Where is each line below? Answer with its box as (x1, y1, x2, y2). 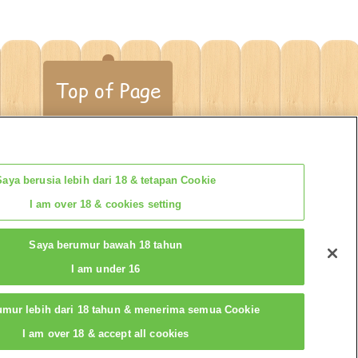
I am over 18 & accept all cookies (22, 327, 189, 340)
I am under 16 (70, 262, 141, 275)
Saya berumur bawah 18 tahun (29, 238, 182, 251)
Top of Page (55, 77, 161, 104)
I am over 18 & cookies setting (29, 197, 182, 210)
